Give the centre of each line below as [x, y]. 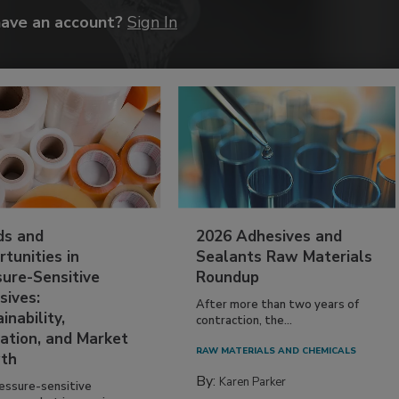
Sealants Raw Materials [285, 256]
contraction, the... [244, 320]
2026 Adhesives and [269, 236]
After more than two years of [278, 304]
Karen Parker [253, 382]
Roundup [228, 277]
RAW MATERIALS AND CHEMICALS [277, 350]
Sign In [152, 22]
